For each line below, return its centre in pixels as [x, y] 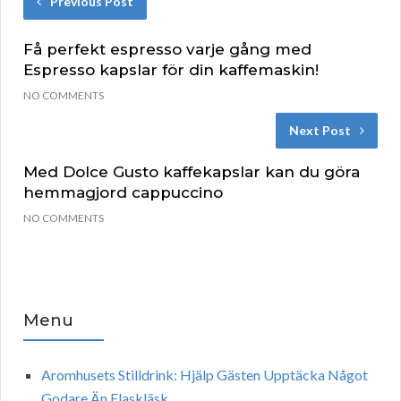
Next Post [320, 131]
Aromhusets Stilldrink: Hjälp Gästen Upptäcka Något [205, 375]
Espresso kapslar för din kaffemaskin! [171, 70]
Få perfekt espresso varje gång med [167, 50]
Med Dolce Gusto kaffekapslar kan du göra [192, 172]
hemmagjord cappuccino [123, 193]
